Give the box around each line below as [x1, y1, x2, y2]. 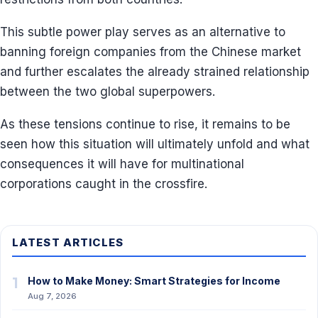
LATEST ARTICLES [12, 236, 124, 249]
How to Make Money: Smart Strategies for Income [28, 275, 280, 287]
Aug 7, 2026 [28, 291, 77, 301]
